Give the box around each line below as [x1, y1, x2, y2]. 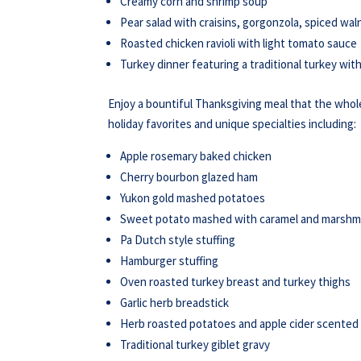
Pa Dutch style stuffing [120, 232, 236, 247]
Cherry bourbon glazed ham [120, 169, 259, 185]
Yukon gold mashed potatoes [120, 190, 266, 205]
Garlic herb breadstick [120, 295, 230, 310]
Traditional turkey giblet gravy [120, 337, 271, 352]
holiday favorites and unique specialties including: [108, 116, 357, 131]
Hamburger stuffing [120, 253, 219, 268]
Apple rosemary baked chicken [120, 148, 272, 164]
